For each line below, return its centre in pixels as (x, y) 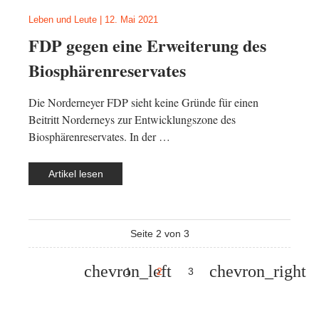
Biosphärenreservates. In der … (99, 136)
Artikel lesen (75, 174)
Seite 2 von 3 (159, 234)
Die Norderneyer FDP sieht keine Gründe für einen (143, 102)
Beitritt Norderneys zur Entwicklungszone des (132, 119)
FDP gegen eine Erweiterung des (147, 45)
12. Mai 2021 (131, 20)
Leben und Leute (63, 20)
